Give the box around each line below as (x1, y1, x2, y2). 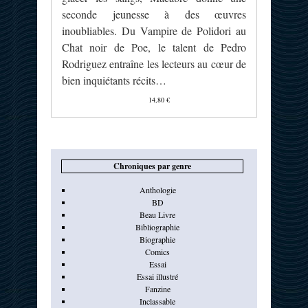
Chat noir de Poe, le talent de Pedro (62, 40, 247, 55)
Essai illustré (137, 271, 179, 283)
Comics (145, 246, 170, 258)
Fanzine (144, 283, 170, 295)
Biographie (140, 234, 176, 245)
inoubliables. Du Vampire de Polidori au (62, 23, 247, 38)
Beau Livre (140, 209, 176, 221)
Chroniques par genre (113, 160, 191, 173)
